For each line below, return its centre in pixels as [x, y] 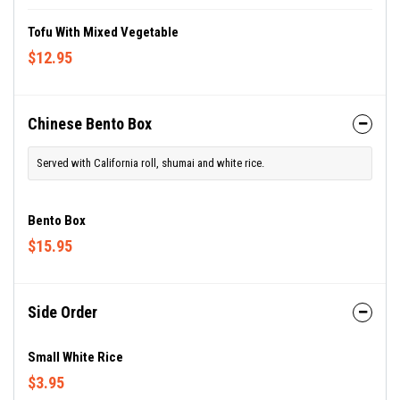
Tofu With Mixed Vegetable [103, 32]
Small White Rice [75, 357]
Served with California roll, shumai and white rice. [150, 163]
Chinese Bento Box [90, 124]
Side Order [62, 312]
